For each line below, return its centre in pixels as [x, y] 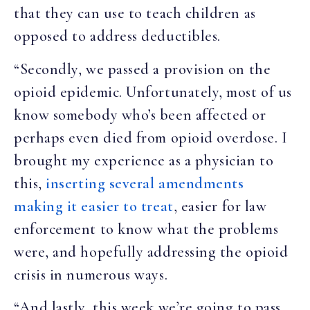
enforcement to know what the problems [146, 229]
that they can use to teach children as [135, 13]
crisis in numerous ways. [91, 274]
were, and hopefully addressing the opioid [151, 252]
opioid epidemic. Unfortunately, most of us [153, 92]
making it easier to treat [94, 206]
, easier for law [220, 206]
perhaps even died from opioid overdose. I [151, 137]
